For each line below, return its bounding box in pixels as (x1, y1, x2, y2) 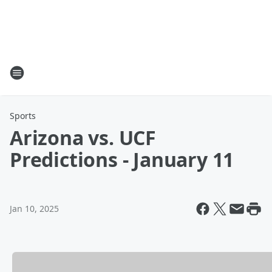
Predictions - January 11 (10, 146, 234, 172)
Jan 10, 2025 (10, 203, 59, 214)
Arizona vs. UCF (10, 124, 157, 151)
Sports (10, 110, 36, 121)
